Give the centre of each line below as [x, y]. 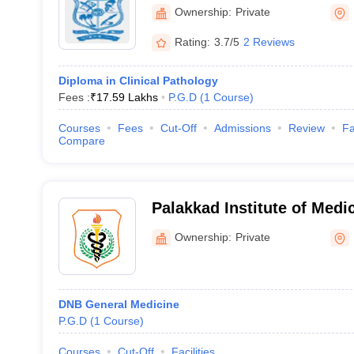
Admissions [242, 128]
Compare [81, 141]
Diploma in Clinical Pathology [138, 81]
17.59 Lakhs [127, 97]
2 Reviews [269, 41]
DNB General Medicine [119, 304]
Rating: [192, 41]
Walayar [181, 228]
